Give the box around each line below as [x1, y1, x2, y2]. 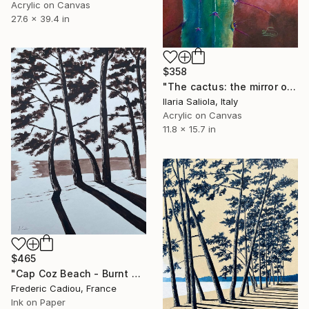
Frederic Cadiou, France [11, 283, 117, 295]
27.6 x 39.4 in [11, 12, 70, 24]
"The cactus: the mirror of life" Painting [287, 80, 297, 92]
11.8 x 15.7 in [163, 123, 216, 134]
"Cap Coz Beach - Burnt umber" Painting [131, 268, 141, 280]
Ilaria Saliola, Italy [163, 95, 238, 107]
